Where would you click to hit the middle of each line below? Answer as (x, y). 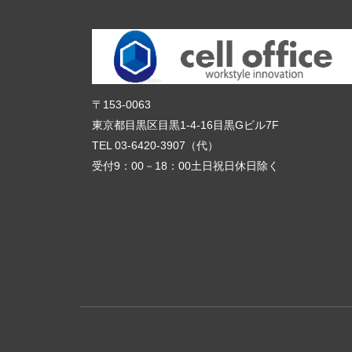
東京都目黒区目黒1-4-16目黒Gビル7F (185, 125)
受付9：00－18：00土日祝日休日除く (185, 166)
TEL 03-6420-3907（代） (155, 146)
